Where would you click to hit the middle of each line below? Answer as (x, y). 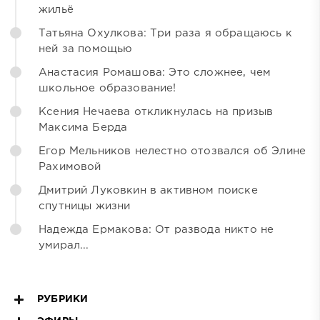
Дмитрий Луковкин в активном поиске (148, 191)
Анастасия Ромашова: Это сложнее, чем (155, 73)
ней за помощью (86, 49)
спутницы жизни (85, 206)
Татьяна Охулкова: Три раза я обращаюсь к (165, 34)
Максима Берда (83, 128)
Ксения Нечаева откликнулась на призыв (156, 112)
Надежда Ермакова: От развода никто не (156, 230)
